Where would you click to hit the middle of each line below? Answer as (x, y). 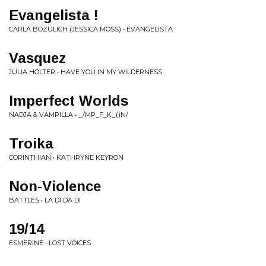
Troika (31, 143)
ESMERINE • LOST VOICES (50, 243)
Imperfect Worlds (69, 101)
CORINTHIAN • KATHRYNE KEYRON (66, 157)
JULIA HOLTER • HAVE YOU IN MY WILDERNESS (85, 72)
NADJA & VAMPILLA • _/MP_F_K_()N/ (69, 115)
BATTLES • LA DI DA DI (45, 200)
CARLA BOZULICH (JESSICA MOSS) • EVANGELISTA (91, 29)
